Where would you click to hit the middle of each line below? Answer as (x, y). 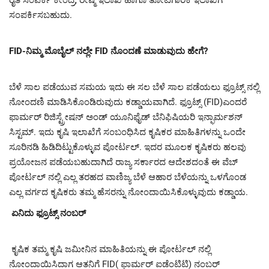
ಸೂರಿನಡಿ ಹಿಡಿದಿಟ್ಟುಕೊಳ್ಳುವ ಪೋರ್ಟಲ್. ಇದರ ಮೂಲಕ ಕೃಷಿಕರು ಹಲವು (128, 147)
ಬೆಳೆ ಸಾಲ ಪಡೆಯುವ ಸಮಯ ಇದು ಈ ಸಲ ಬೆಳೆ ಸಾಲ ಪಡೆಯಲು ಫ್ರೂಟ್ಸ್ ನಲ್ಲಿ (134, 87)
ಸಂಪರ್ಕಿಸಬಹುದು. (41, 15)
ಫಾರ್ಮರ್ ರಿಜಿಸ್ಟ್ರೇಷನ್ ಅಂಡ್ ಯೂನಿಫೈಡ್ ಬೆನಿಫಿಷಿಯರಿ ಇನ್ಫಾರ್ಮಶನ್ (126, 117)
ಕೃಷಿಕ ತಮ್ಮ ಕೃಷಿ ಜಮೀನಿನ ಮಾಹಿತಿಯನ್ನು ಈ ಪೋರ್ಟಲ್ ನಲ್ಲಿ (110, 249)
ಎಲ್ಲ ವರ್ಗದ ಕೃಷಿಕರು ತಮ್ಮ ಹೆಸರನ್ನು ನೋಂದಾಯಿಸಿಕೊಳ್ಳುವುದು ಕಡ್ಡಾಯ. (128, 192)
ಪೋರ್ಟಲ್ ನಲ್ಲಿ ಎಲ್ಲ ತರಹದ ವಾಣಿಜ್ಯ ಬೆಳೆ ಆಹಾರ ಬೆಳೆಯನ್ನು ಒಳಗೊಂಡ (128, 177)
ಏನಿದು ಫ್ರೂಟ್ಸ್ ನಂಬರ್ (49, 213)
